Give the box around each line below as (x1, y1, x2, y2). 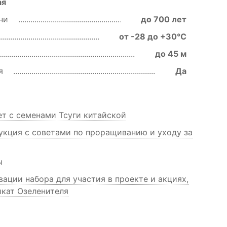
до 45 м (155, 49, 186, 59)
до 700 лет (141, 14, 186, 24)
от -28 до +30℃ (119, 31, 186, 42)
